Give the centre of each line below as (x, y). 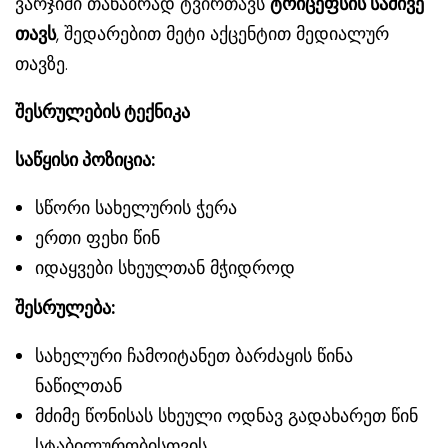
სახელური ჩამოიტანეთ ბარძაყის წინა (194, 355)
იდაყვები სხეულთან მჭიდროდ (165, 267)
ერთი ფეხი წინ (97, 237)
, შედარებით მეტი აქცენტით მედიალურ (222, 33)
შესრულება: (65, 307)
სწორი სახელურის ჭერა (136, 207)
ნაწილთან (78, 385)
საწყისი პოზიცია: (85, 159)
